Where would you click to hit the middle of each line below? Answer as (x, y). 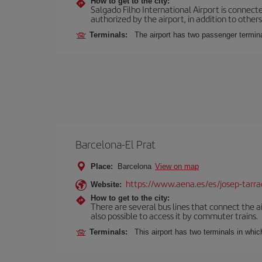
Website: (106, 185)
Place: (102, 166)
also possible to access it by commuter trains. (174, 216)
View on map (177, 166)
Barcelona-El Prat (116, 144)
